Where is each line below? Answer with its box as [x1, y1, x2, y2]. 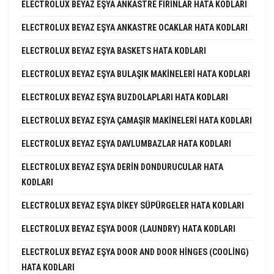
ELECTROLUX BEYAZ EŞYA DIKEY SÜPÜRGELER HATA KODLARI [21, 200, 244, 210]
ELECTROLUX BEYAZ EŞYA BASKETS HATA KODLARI [21, 45, 206, 56]
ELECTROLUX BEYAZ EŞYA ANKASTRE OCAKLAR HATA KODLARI [21, 22, 248, 32]
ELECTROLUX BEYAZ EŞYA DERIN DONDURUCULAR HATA [21, 161, 223, 172]
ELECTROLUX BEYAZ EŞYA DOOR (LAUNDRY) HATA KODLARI [21, 223, 235, 234]
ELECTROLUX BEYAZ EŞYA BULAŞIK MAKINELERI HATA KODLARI [21, 68, 250, 79]
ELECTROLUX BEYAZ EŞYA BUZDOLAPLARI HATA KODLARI [21, 92, 228, 102]
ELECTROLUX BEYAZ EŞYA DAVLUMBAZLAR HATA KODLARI [21, 138, 231, 149]
